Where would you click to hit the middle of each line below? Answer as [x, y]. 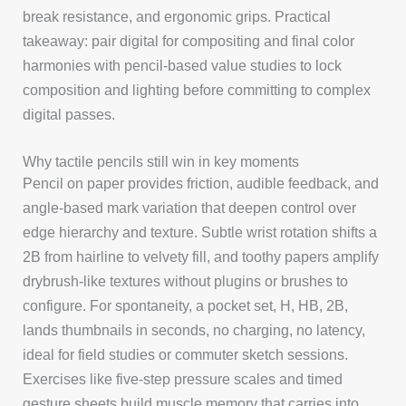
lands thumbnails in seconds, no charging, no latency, [194, 329]
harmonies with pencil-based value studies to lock [183, 66]
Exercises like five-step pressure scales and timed [183, 378]
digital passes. [69, 115]
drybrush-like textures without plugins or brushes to [186, 280]
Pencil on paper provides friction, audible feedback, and [201, 183]
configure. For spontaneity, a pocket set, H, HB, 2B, [186, 305]
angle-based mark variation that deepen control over [190, 207]
